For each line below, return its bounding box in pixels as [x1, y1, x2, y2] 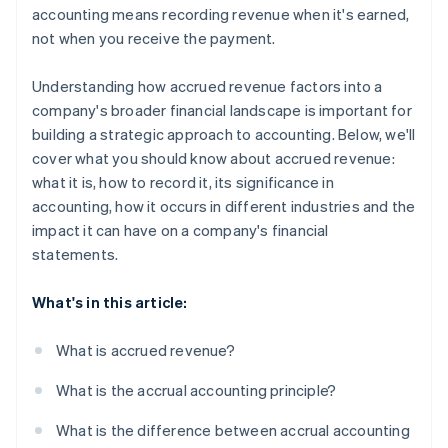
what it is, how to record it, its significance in [32, 172, 334, 193]
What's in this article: [32, 292, 188, 313]
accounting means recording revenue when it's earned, [32, 4, 410, 25]
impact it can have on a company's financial [32, 220, 329, 241]
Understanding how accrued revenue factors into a [32, 76, 383, 97]
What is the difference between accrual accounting [56, 420, 410, 441]
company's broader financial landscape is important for [32, 100, 412, 121]
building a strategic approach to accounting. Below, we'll [32, 124, 416, 145]
